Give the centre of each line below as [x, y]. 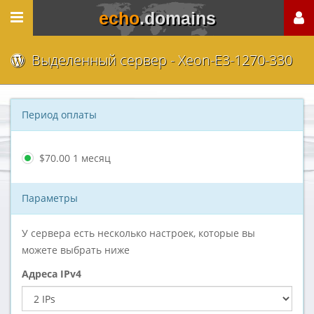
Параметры [50, 198]
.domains [177, 18]
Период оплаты [59, 115]
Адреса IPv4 [52, 274]
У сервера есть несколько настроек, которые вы [138, 233]
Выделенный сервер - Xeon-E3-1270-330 [158, 60]
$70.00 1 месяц [75, 158]
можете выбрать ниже [76, 250]
